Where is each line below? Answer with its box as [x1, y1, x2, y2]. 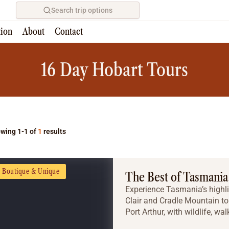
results [42, 127, 66, 135]
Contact [55, 26, 83, 37]
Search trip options [51, 6, 112, 14]
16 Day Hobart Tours [41, 58, 188, 81]
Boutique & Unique [2, 167, 60, 176]
